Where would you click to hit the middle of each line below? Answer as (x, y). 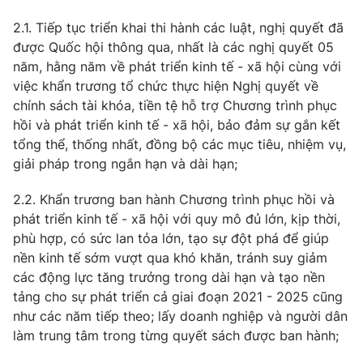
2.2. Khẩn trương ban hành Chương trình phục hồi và (174, 199)
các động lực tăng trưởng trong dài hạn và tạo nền (169, 277)
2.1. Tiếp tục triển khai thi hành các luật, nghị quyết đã (178, 28)
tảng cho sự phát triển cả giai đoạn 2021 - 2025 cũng (178, 297)
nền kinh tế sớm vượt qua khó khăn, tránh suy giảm (170, 258)
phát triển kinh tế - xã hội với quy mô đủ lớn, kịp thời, (177, 219)
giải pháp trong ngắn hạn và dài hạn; (125, 164)
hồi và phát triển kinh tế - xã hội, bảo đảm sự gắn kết (177, 125)
